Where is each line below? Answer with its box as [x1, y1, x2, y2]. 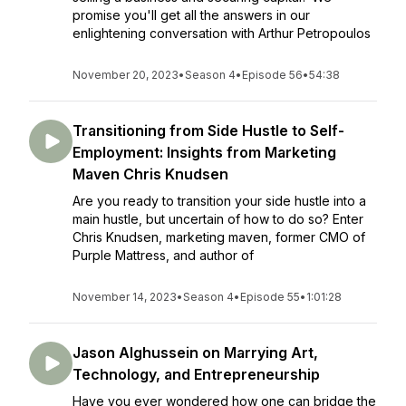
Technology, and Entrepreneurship [72, 365, 320, 383]
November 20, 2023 [72, 68, 179, 82]
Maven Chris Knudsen [72, 165, 228, 183]
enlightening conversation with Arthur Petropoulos [72, 25, 371, 41]
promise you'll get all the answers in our [72, 7, 310, 23]
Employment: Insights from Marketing [72, 143, 336, 161]
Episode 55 [240, 290, 300, 304]
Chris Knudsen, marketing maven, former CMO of [72, 229, 365, 245]
